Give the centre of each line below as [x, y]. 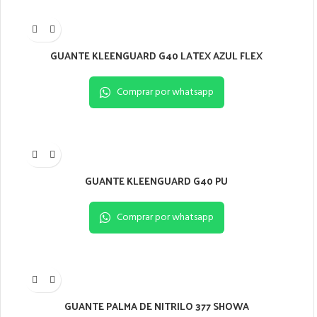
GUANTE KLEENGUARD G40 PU [157, 181]
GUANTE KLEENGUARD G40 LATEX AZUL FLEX [157, 56]
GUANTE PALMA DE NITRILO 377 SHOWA [156, 306]
